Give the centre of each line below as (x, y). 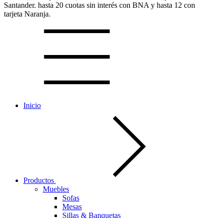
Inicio (32, 105)
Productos (40, 180)
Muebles (56, 189)
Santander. (21, 5)
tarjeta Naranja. (27, 14)
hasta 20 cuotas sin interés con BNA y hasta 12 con (117, 5)
